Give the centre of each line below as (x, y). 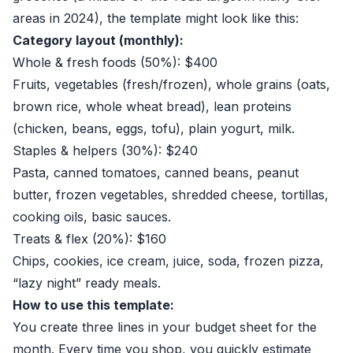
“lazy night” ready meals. (87, 283)
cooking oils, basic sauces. (92, 217)
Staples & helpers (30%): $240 (105, 150)
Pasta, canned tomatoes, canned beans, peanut (156, 173)
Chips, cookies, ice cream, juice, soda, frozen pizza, (168, 261)
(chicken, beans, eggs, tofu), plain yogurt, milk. (154, 128)
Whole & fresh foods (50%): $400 (115, 62)
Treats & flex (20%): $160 (89, 239)
